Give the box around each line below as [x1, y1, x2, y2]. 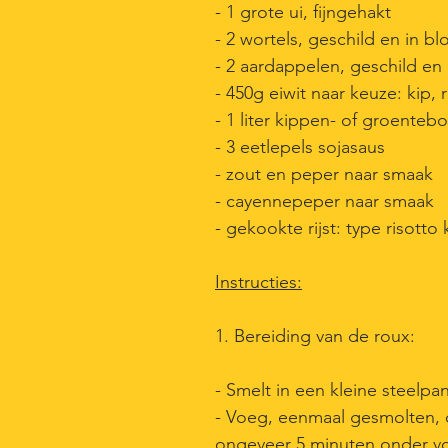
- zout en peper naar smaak [215, 163, 433, 185]
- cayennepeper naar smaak [215, 190, 434, 212]
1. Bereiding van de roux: [215, 325, 415, 347]
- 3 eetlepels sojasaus [215, 136, 385, 158]
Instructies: [215, 271, 302, 293]
